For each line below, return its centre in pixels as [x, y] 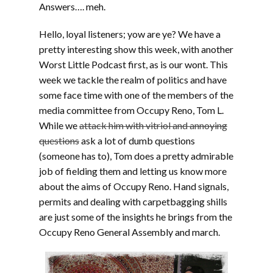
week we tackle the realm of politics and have [133, 80]
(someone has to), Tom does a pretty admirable [136, 156]
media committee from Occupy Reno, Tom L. [131, 110]
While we [59, 125]
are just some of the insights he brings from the [136, 217]
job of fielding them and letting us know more [133, 171]
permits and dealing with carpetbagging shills [133, 201]
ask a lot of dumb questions [137, 140]
